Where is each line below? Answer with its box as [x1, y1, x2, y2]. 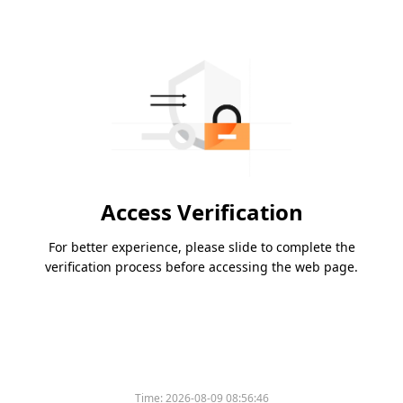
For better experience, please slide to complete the [48, 238, 355, 256]
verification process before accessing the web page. [45, 258, 358, 276]
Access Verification [100, 197, 303, 228]
